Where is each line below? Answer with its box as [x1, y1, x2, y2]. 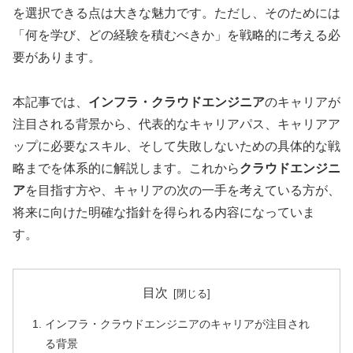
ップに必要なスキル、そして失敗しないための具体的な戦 [13, 139, 340, 154]
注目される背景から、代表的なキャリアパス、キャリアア [13, 117, 340, 132]
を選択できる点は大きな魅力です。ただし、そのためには [13, 6, 340, 20]
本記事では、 [13, 95, 88, 110]
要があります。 [13, 50, 101, 65]
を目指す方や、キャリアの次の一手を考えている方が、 [25, 184, 340, 198]
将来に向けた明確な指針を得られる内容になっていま [13, 206, 315, 220]
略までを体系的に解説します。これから [13, 162, 240, 176]
